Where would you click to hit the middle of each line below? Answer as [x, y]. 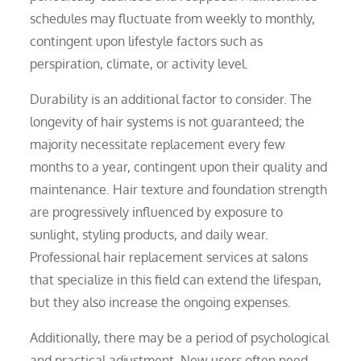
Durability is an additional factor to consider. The [171, 99]
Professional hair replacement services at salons [169, 257]
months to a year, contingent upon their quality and [179, 166]
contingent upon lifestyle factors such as [147, 41]
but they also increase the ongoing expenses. [161, 302]
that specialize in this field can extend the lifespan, [176, 279]
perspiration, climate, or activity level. [139, 63]
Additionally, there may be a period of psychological [180, 337]
